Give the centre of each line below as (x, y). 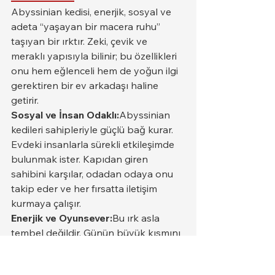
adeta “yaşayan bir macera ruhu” (87, 26)
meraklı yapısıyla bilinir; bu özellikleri (95, 56)
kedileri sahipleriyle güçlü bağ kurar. (93, 129)
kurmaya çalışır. (46, 203)
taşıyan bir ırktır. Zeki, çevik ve (80, 41)
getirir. (25, 100)
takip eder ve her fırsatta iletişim (85, 188)
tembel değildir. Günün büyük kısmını (97, 232)
